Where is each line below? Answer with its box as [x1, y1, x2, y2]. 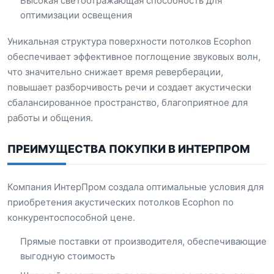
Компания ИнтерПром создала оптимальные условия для [7, 181, 264, 193]
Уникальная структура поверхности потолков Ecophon [7, 35, 251, 47]
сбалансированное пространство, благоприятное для [7, 97, 248, 108]
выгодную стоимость [20, 250, 115, 262]
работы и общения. [7, 112, 93, 124]
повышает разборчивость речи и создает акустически [7, 81, 251, 93]
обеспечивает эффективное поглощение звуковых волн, [7, 51, 261, 62]
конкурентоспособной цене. [7, 212, 135, 223]
